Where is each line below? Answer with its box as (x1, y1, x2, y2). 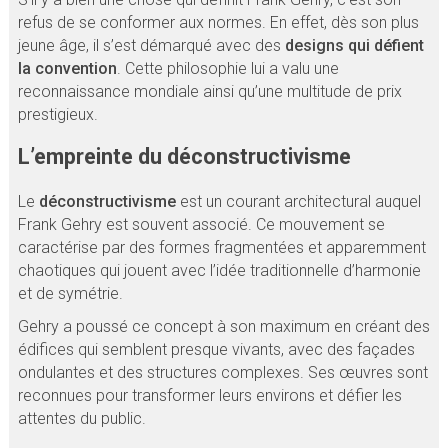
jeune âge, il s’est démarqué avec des (17, 36, 285, 56)
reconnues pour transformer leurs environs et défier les (17, 385, 402, 405)
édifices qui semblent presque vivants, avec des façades (17, 339, 415, 359)
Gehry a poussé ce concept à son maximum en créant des (17, 316, 430, 336)
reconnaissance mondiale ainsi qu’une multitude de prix (17, 82, 402, 102)
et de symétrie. (17, 283, 123, 303)
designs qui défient (284, 36, 424, 56)
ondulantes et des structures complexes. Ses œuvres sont (17, 362, 428, 382)
